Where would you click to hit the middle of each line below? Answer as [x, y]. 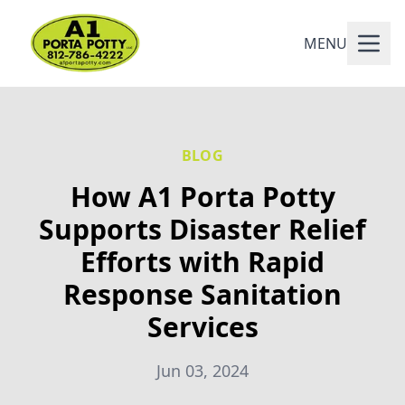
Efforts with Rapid [202, 262]
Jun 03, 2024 [202, 371]
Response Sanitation [202, 294]
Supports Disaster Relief [202, 229]
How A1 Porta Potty [202, 197]
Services [202, 327]
